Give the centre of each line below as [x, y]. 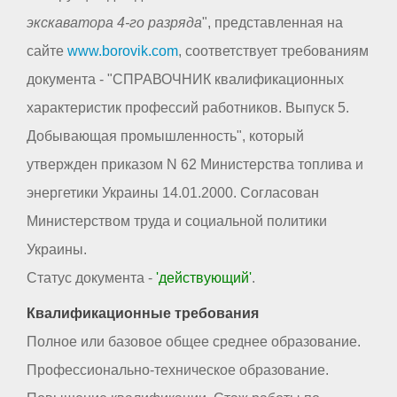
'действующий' [204, 277]
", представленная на [272, 22]
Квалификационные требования [143, 313]
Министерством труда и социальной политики [177, 221]
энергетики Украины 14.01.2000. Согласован [173, 192]
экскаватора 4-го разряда [114, 22]
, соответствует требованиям [273, 51]
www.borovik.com [123, 51]
